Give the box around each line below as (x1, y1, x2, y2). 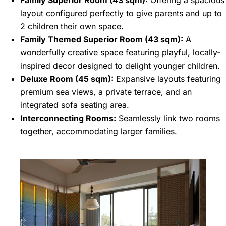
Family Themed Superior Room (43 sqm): (20, 34, 183, 45)
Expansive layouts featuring (114, 74, 221, 84)
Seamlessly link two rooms (116, 113, 220, 124)
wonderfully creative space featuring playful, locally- (20, 47, 220, 58)
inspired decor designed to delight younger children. (20, 61, 220, 71)
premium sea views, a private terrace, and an (20, 87, 192, 97)
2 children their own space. (20, 21, 124, 32)
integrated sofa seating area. (20, 100, 129, 110)
